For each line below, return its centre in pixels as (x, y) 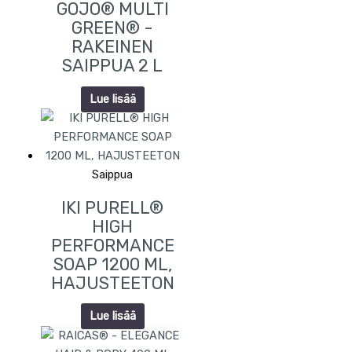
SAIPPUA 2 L (113, 66)
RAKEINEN (113, 47)
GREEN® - (113, 28)
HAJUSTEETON (112, 283)
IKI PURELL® (113, 207)
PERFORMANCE (112, 245)
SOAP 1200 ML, (112, 264)
